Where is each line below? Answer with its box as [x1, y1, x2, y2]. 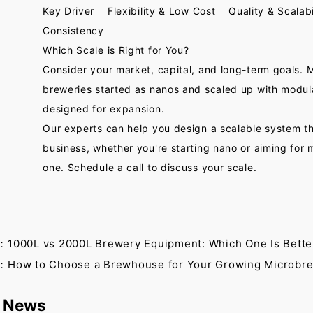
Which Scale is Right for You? [43, 44, 189, 56]
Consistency [43, 24, 104, 36]
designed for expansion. [43, 103, 165, 115]
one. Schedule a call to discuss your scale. [43, 161, 257, 173]
